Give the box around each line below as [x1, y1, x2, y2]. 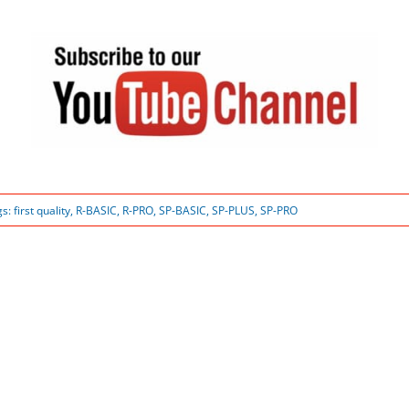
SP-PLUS [211, 202, 255, 218]
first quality [13, 202, 70, 218]
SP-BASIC [158, 202, 206, 218]
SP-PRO [259, 202, 298, 218]
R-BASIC [75, 202, 117, 218]
